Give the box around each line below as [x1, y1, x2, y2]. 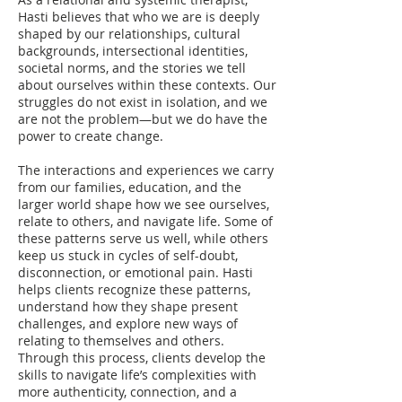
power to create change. [18, 127, 163, 144]
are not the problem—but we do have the [18, 110, 267, 127]
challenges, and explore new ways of [18, 315, 238, 332]
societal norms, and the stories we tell [18, 59, 246, 76]
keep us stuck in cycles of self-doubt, [18, 247, 238, 264]
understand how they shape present [18, 298, 238, 315]
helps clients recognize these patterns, [18, 281, 250, 298]
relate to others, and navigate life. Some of [18, 213, 273, 230]
